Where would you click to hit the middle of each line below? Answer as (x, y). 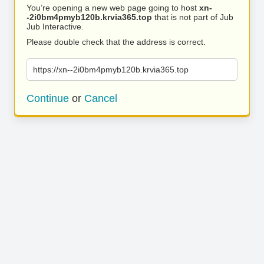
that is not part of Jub (193, 17)
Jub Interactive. (55, 27)
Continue (48, 98)
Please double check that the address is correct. (116, 42)
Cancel (101, 98)
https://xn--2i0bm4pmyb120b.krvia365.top (111, 70)
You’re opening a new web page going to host (113, 8)
